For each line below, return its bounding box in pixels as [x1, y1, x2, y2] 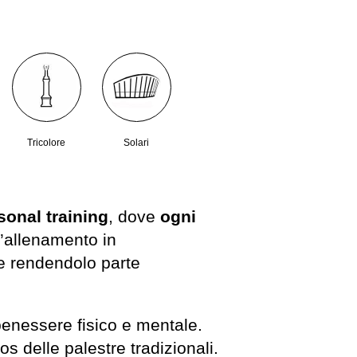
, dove [108, 206, 160, 226]
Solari [123, 137, 149, 149]
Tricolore [27, 137, 66, 149]
